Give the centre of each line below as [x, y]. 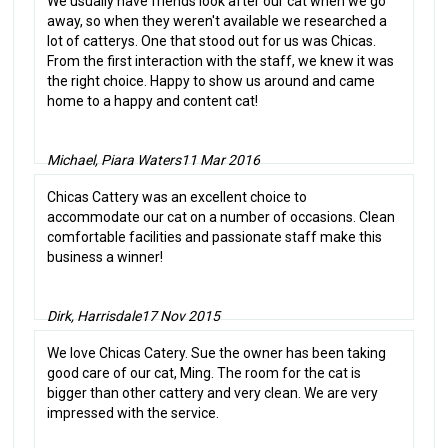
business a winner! [105, 256]
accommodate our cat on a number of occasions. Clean [221, 216]
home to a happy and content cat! [153, 100]
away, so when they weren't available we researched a [217, 20]
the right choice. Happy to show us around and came [211, 80]
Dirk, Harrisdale [94, 315]
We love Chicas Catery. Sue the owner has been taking [217, 352]
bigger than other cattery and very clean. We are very [213, 392]
